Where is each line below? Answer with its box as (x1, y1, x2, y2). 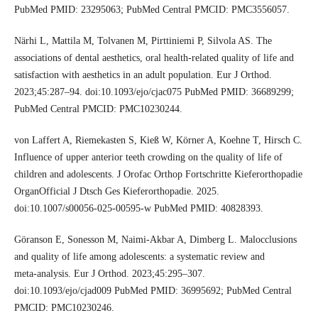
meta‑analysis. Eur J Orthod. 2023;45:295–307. (13, 268, 205, 280)
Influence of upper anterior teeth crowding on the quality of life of (13, 152, 283, 163)
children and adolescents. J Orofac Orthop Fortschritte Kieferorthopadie (13, 169, 302, 180)
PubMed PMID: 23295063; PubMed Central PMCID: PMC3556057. (13, 4, 290, 16)
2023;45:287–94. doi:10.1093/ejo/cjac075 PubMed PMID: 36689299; (13, 87, 294, 98)
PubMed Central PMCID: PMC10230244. (13, 104, 182, 115)
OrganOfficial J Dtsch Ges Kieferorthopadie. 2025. (13, 186, 219, 197)
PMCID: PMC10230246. (13, 302, 114, 314)
